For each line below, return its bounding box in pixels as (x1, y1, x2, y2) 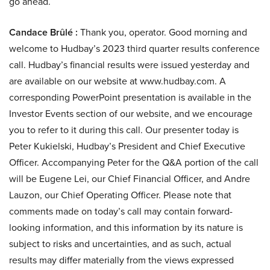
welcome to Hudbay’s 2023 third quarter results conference (9, 42, 260, 55)
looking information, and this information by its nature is (9, 221, 243, 234)
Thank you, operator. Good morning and (78, 25, 247, 39)
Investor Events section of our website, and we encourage (9, 107, 253, 121)
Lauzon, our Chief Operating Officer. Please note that (9, 188, 231, 202)
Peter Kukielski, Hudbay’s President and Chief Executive (9, 139, 245, 153)
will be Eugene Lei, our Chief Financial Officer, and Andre (9, 172, 250, 186)
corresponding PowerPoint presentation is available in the (9, 90, 251, 104)
